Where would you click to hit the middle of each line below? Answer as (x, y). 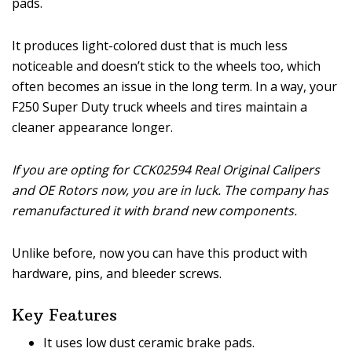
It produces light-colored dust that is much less (150, 46)
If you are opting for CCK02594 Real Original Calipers (166, 170)
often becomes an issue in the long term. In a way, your (174, 87)
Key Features (64, 315)
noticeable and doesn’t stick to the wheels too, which (166, 66)
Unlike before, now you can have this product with (159, 253)
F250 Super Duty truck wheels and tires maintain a (159, 107)
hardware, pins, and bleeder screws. (117, 274)
